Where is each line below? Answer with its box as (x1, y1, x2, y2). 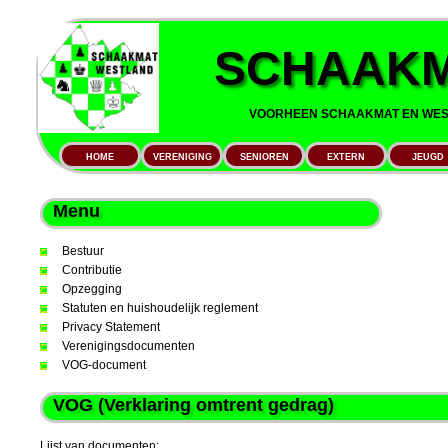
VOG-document (62, 357, 146, 372)
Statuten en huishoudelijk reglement (62, 300, 258, 315)
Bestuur (62, 243, 104, 258)
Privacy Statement (62, 319, 160, 334)
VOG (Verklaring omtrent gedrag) (53, 394, 334, 415)
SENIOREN (239, 152, 289, 162)
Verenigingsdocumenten (62, 338, 195, 353)
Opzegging (62, 281, 122, 296)
